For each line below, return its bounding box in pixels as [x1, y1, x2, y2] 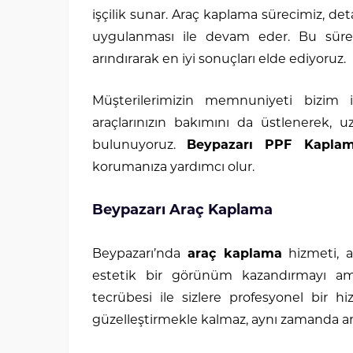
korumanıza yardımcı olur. [92, 162, 255, 174]
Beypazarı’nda [92, 248, 188, 261]
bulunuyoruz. [92, 139, 188, 152]
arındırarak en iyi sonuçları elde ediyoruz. [92, 54, 346, 66]
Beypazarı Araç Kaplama [92, 203, 273, 218]
